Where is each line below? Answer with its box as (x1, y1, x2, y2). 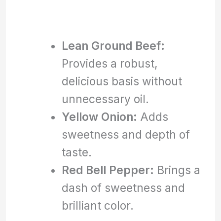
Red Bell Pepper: (61, 163, 154, 177)
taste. (61, 145, 92, 159)
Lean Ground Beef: (61, 38, 165, 52)
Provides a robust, (61, 56, 158, 70)
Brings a (153, 163, 200, 177)
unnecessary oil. (61, 92, 149, 106)
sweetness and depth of (61, 127, 190, 141)
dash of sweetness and (61, 181, 185, 194)
